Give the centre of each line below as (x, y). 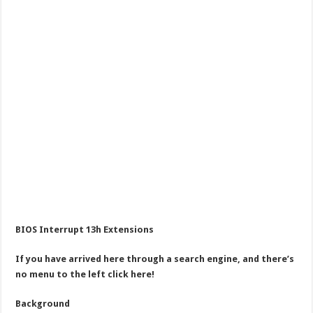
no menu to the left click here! (85, 274)
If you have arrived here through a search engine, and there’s (155, 259)
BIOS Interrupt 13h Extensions (85, 229)
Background (43, 303)
